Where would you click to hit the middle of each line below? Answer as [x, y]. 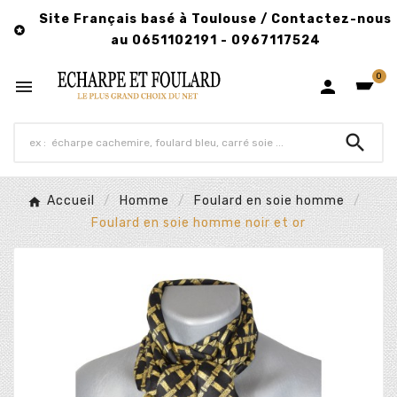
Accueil [71, 201]
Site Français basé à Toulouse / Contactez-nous [215, 19]
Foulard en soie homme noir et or [198, 222]
